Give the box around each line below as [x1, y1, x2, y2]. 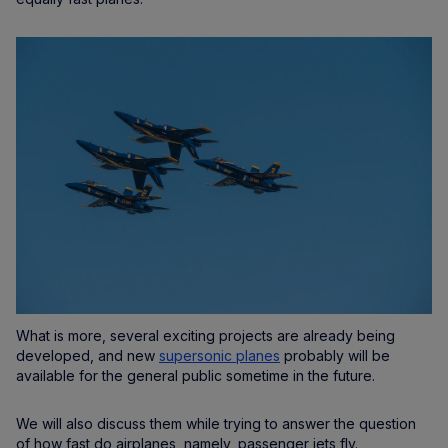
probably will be [280, 347, 390, 365]
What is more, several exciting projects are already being [16, 327, 395, 345]
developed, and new [16, 347, 159, 365]
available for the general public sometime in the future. [16, 367, 375, 385]
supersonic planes [159, 347, 280, 365]
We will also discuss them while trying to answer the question [16, 415, 416, 433]
